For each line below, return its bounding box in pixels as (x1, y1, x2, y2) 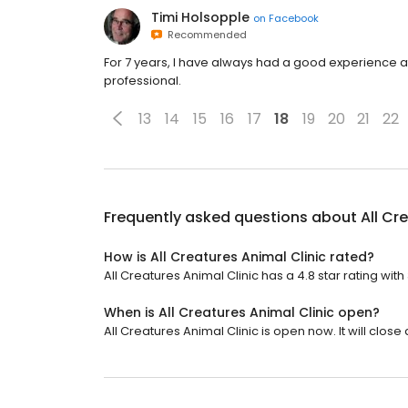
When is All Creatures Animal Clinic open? (104, 303, 380, 321)
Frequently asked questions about (104, 207, 361, 228)
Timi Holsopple (151, 8, 250, 26)
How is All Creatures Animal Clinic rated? (104, 248, 374, 266)
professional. (104, 72, 181, 89)
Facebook (269, 10, 319, 25)
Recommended (162, 27, 247, 42)
